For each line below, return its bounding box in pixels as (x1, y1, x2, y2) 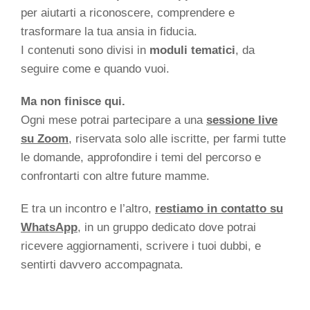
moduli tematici (149, 43, 235, 57)
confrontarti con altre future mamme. (21, 169, 210, 183)
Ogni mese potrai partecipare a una (21, 113, 206, 127)
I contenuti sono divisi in (21, 43, 149, 57)
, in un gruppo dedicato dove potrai (77, 220, 256, 234)
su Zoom (21, 131, 69, 145)
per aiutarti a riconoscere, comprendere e (21, 6, 235, 19)
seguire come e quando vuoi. (21, 62, 170, 75)
